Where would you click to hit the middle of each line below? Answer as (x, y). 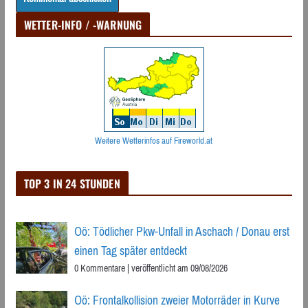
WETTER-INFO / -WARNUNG (83, 25)
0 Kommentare (99, 268)
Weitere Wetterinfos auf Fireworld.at (154, 141)
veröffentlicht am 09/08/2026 (179, 268)
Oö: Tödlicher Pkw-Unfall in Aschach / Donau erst (181, 232)
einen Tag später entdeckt (130, 251)
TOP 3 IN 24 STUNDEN (72, 184)
